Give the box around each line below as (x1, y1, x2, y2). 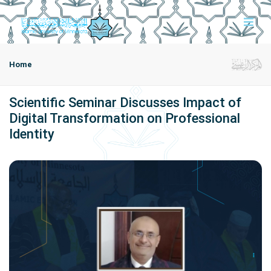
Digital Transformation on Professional (9, 111, 240, 126)
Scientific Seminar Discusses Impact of (9, 95, 241, 110)
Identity (9, 126, 54, 142)
